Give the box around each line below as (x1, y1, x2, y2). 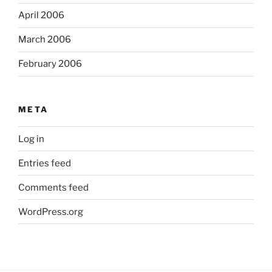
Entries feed (18, 157, 71, 169)
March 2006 (18, 34, 71, 46)
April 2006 (18, 10, 64, 21)
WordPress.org (18, 206, 83, 217)
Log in (18, 133, 44, 144)
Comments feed (18, 182, 89, 193)
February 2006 (18, 58, 82, 70)
